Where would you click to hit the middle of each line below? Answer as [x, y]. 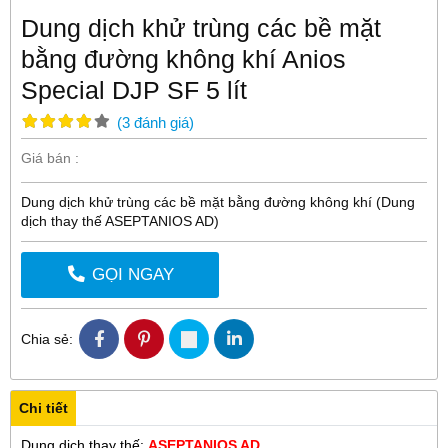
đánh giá [161, 122]
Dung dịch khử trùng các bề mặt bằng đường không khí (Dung [218, 202]
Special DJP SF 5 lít [134, 91]
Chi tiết [43, 408]
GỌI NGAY [132, 275]
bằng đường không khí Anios [183, 60]
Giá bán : [50, 158]
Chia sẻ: [47, 338]
